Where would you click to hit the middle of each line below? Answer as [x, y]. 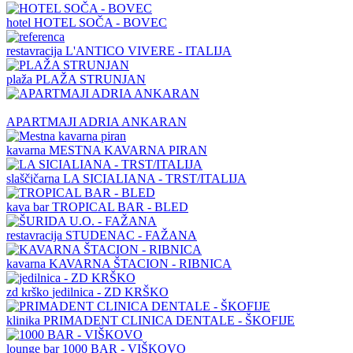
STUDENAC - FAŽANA [131, 235]
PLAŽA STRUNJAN [91, 79]
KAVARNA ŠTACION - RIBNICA [140, 263]
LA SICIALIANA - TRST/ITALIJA [155, 178]
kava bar [29, 206]
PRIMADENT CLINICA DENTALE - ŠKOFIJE [169, 320]
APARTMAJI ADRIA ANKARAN [97, 121]
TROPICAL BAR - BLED [120, 206]
